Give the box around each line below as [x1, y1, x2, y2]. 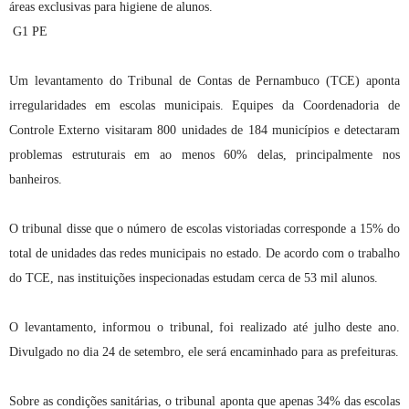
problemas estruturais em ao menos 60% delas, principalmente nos [9, 147, 400, 162]
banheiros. [9, 172, 62, 186]
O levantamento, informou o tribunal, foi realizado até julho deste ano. [9, 320, 400, 334]
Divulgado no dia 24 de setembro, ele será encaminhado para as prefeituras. [9, 344, 399, 359]
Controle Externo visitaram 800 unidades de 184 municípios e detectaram [9, 122, 400, 137]
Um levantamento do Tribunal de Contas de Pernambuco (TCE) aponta [9, 73, 400, 88]
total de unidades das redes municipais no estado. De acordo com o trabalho [9, 246, 400, 260]
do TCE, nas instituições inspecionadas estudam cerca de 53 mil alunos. [9, 270, 378, 285]
